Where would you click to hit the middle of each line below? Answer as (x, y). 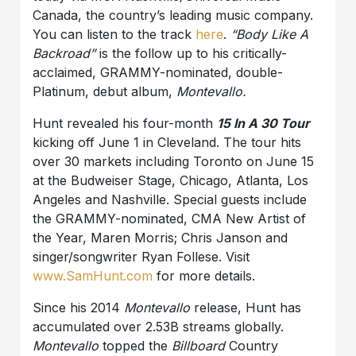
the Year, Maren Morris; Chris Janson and (161, 237)
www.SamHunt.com (93, 275)
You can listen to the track (114, 34)
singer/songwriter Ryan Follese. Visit (141, 256)
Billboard (199, 345)
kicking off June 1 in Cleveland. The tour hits (167, 142)
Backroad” (64, 53)
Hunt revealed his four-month (125, 123)
